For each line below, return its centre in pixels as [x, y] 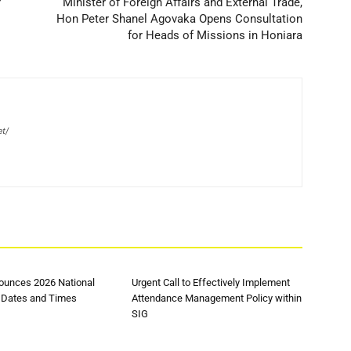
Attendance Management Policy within [217, 298]
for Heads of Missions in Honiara [215, 35]
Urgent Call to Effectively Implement [211, 282]
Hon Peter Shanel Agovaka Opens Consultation [179, 19]
